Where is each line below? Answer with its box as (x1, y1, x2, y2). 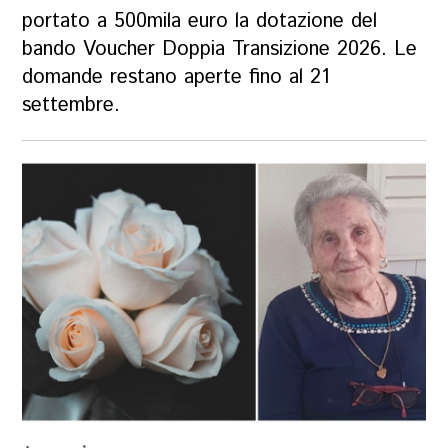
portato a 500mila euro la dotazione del (22, 6, 378, 36)
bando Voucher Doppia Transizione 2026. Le (22, 34, 418, 64)
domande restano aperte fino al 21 (22, 62, 331, 92)
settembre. (22, 90, 121, 120)
